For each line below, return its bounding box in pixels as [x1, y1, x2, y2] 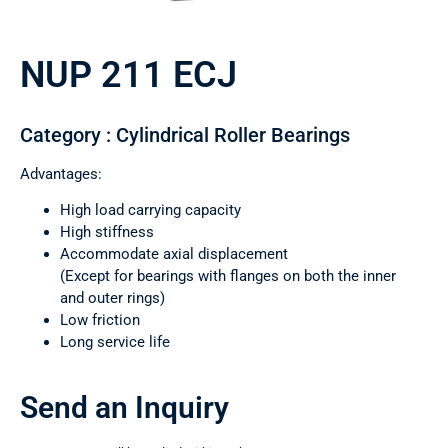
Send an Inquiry [20, 390, 229, 426]
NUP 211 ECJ [20, 54, 237, 97]
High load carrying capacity [60, 201, 241, 220]
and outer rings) [60, 289, 165, 308]
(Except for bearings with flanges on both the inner [60, 267, 396, 286]
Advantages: [20, 165, 102, 184]
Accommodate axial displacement [60, 245, 288, 264]
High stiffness [60, 223, 154, 242]
